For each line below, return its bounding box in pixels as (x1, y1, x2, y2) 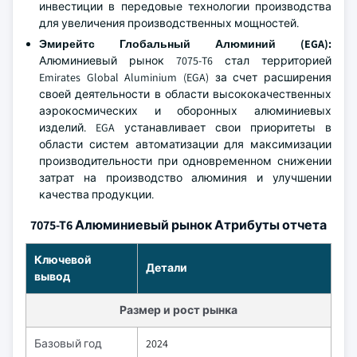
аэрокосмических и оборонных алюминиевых (39, 104, 331, 118)
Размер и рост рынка (120, 303, 237, 317)
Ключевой (34, 253, 92, 267)
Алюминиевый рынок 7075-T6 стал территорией (39, 53, 331, 68)
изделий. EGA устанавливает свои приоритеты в (39, 120, 331, 135)
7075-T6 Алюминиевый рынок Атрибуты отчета (30, 217, 327, 233)
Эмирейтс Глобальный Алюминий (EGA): (39, 37, 331, 51)
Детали (146, 261, 187, 275)
